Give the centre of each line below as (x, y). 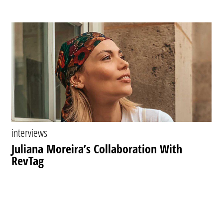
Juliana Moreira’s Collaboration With (97, 149)
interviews (30, 132)
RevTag (28, 161)
